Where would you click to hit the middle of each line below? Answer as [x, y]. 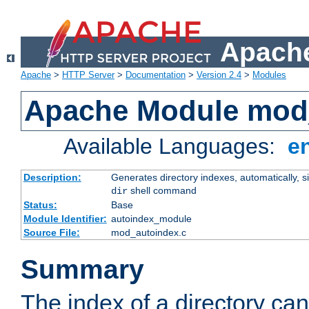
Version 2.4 [219, 75]
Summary [82, 270]
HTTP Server [88, 75]
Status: [40, 205]
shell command [162, 191]
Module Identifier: [65, 219]
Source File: [51, 233]
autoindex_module [151, 219]
